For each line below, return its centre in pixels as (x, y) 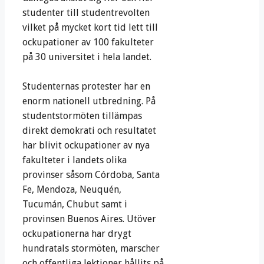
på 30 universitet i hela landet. (87, 57)
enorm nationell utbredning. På (89, 101)
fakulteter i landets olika (75, 160)
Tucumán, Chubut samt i (75, 204)
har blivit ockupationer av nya (86, 146)
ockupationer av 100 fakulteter (88, 42)
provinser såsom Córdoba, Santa (91, 175)
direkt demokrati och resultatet (89, 131)
